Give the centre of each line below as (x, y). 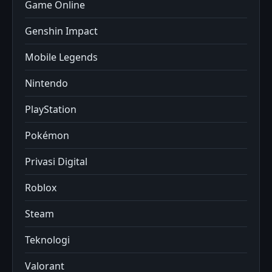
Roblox (41, 188)
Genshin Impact (61, 31)
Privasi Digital (56, 162)
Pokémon (47, 136)
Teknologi (47, 240)
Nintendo (46, 83)
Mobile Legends (61, 57)
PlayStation (51, 110)
